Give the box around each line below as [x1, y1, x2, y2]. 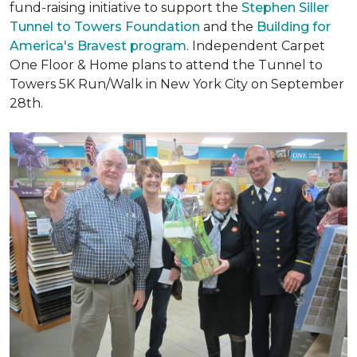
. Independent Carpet [186, 38, 325, 53]
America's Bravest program [10, 38, 186, 53]
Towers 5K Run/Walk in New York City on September [10, 76, 344, 92]
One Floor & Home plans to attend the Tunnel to [10, 57, 323, 73]
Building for [257, 19, 331, 34]
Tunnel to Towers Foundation [10, 19, 203, 34]
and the [203, 19, 257, 34]
